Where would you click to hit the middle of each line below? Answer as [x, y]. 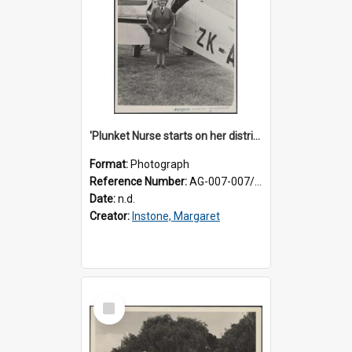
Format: [110, 164]
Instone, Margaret [176, 216]
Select [114, 299]
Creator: [111, 216]
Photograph [160, 164]
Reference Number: [139, 181]
